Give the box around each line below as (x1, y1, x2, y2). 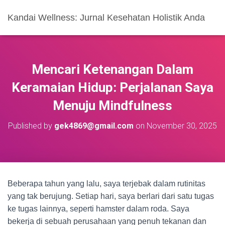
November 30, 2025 (147, 121, 217, 131)
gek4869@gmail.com (54, 121, 134, 131)
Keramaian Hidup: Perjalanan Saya (12, 80, 213, 95)
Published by (8, 121, 54, 131)
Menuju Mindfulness (53, 98, 172, 113)
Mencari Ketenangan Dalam (32, 62, 193, 77)
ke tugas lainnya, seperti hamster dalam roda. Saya (8, 204, 189, 213)
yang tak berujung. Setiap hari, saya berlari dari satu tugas (8, 192, 214, 200)
